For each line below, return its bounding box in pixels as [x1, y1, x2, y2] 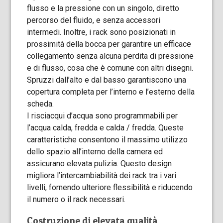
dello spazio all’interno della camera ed [27, 147, 163, 156]
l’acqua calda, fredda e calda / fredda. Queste [27, 123, 184, 132]
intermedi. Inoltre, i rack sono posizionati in [27, 27, 176, 37]
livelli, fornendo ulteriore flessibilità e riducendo [27, 183, 193, 192]
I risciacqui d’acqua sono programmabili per [27, 111, 178, 120]
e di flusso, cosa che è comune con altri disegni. [27, 63, 194, 73]
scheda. [27, 99, 54, 109]
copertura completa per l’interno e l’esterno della [27, 87, 195, 97]
